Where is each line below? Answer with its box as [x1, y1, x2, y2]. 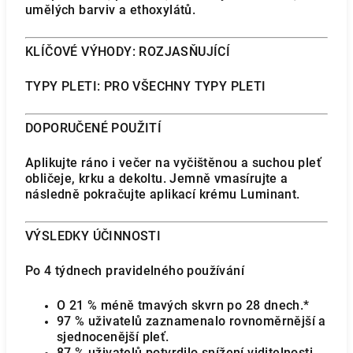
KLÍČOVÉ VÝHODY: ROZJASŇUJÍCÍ [25, 44, 231, 59]
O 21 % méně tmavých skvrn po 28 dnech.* [57, 298, 310, 313]
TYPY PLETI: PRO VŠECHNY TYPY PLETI [25, 79, 266, 94]
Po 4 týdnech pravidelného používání [25, 263, 244, 278]
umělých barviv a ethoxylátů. [25, 2, 196, 17]
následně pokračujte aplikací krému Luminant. [25, 187, 300, 202]
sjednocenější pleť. [57, 329, 169, 344]
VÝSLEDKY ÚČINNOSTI [25, 229, 162, 243]
